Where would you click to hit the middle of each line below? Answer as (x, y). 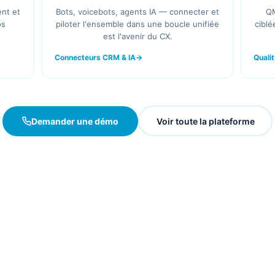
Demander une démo (75, 121)
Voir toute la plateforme (205, 121)
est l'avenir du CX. (137, 37)
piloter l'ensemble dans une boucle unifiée (137, 24)
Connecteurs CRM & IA (95, 58)
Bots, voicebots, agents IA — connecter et (137, 12)
